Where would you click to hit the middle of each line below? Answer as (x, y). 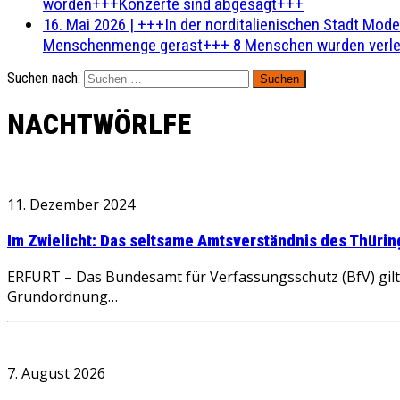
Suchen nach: (44, 78)
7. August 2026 (56, 374)
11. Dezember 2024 (71, 204)
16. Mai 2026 (84, 25)
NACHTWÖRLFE (99, 125)
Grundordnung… (62, 297)
